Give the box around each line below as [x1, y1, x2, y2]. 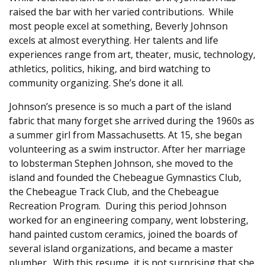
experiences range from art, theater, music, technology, [9, 48, 256, 62]
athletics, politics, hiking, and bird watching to [9, 62, 211, 76]
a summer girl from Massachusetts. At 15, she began [9, 128, 242, 142]
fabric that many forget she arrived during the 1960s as [9, 114, 254, 128]
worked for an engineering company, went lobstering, [9, 214, 248, 227]
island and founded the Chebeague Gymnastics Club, [9, 171, 241, 185]
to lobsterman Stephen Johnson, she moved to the [9, 157, 233, 170]
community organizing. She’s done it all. [9, 76, 183, 90]
